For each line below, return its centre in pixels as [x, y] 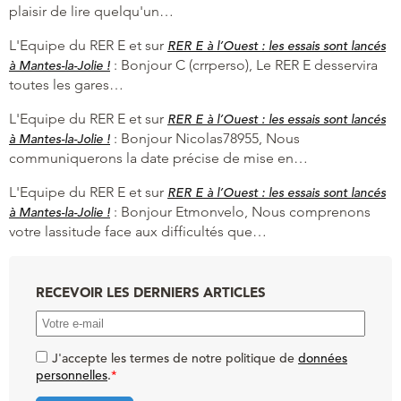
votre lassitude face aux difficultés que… [138, 231]
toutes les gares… [66, 84]
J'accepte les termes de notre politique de [175, 358]
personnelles [72, 375]
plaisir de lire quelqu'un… [91, 11]
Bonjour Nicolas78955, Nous [210, 138]
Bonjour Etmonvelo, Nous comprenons [246, 211]
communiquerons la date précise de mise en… [158, 158]
